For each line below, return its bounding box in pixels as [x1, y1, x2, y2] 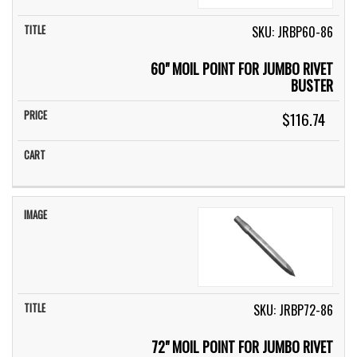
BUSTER [291, 75, 334, 96]
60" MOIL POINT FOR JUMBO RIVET [151, 58, 334, 80]
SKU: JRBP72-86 [253, 300, 334, 320]
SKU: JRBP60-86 [252, 22, 334, 42]
